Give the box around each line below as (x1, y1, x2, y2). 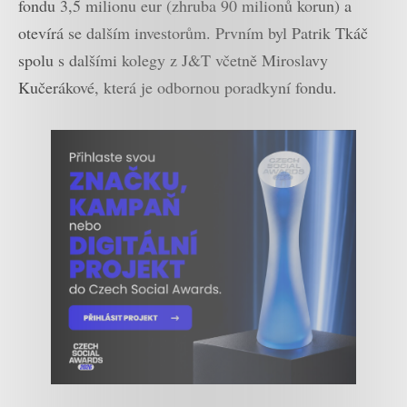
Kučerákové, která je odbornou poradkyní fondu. (18, 75, 337, 98)
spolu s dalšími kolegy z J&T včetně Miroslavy (18, 48, 328, 71)
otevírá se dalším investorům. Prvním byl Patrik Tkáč (18, 21, 368, 44)
